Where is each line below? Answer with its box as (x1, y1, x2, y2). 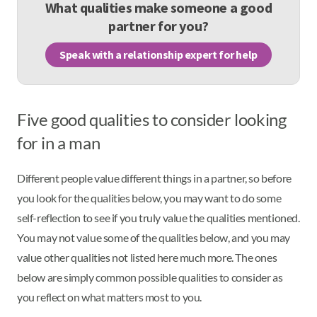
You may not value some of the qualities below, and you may (17, 230, 290, 244)
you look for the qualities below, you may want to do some (17, 190, 282, 204)
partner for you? (108, 16, 209, 35)
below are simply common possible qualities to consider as (17, 270, 283, 284)
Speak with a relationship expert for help (59, 47, 258, 62)
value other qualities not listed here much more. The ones (17, 250, 277, 264)
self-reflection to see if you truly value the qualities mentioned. (17, 210, 300, 224)
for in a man (17, 132, 100, 153)
